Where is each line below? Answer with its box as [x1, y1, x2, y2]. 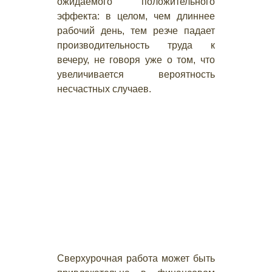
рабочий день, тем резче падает [57, 25, 215, 36]
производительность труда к [57, 40, 215, 50]
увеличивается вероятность [57, 69, 215, 80]
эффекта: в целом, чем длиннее [57, 11, 215, 21]
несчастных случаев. [57, 84, 151, 94]
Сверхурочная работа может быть [57, 253, 215, 263]
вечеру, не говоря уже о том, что [57, 55, 215, 65]
